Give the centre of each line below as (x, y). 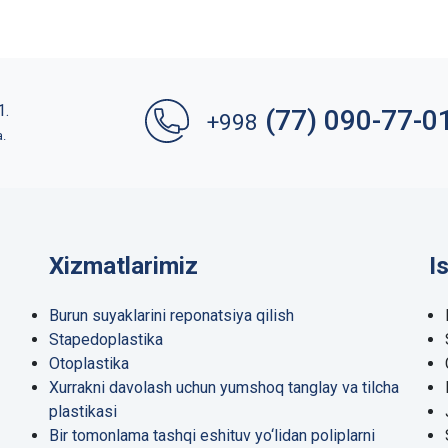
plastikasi (83, 412)
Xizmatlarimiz (123, 266)
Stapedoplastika (106, 340)
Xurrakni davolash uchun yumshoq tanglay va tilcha (224, 388)
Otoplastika (89, 364)
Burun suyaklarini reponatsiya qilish (171, 316)
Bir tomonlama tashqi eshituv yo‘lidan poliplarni (212, 436)
